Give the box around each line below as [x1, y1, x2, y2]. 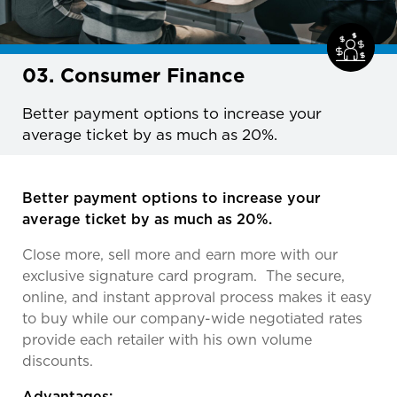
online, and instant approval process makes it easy [22, 288, 371, 306]
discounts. [22, 352, 93, 370]
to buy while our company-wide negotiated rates [22, 309, 362, 327]
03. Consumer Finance [22, 63, 245, 87]
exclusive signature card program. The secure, [22, 267, 345, 284]
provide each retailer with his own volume [22, 331, 312, 348]
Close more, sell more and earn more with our [22, 245, 338, 263]
